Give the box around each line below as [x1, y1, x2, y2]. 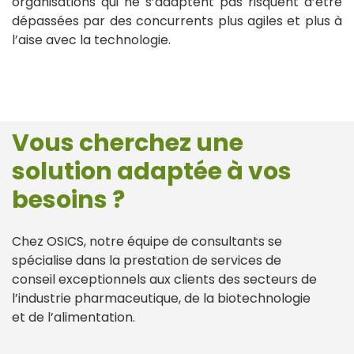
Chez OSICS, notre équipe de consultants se [12, 232, 282, 251]
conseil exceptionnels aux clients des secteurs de [12, 270, 317, 289]
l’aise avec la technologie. [12, 31, 171, 50]
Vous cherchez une [12, 126, 243, 160]
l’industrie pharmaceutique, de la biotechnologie [12, 289, 311, 308]
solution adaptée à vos [12, 155, 292, 189]
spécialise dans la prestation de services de [12, 251, 281, 270]
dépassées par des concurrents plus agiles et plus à [12, 12, 342, 31]
